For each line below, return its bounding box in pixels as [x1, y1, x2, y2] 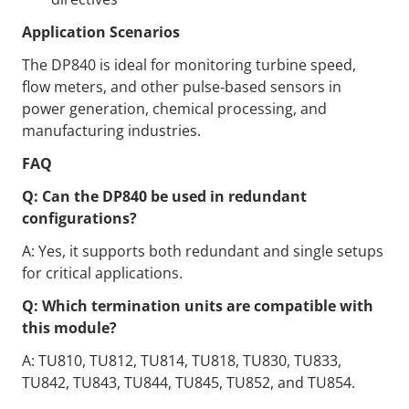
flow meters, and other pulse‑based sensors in [22, 77, 341, 97]
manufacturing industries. [22, 121, 201, 141]
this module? [22, 318, 117, 338]
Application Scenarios [22, 22, 180, 42]
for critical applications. [22, 263, 183, 283]
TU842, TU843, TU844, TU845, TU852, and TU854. [22, 372, 355, 393]
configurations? [22, 208, 137, 228]
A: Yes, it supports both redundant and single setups [22, 241, 383, 261]
